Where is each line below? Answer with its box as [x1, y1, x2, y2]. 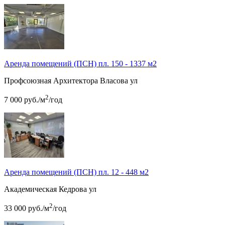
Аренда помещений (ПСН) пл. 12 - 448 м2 [4, 168, 149, 177]
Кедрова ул [59, 185, 96, 194]
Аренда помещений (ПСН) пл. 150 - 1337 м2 [4, 59, 157, 68]
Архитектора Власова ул [53, 76, 138, 85]
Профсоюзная [4, 76, 51, 85]
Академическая [4, 185, 57, 194]
